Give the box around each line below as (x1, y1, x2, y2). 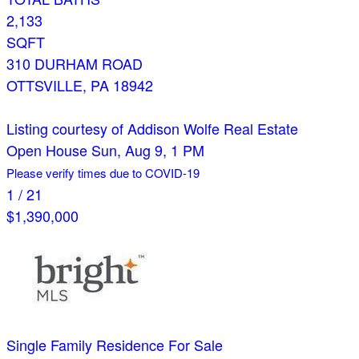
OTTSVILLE (6, 75, 83, 96)
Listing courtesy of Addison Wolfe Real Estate (6, 118, 298, 139)
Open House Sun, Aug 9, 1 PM (6, 139, 204, 161)
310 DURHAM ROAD (6, 53, 143, 75)
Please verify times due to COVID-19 (6, 164, 200, 182)
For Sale (168, 334, 223, 356)
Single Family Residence (6, 334, 164, 356)
